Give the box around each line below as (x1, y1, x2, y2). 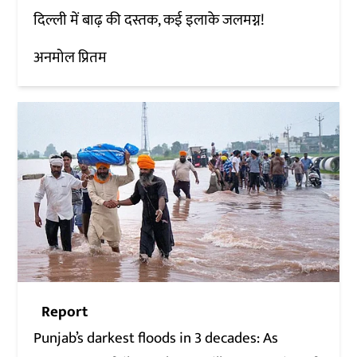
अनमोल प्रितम (33, 45, 108, 70)
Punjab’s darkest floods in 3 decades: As (33, 326, 279, 351)
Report (41, 300, 88, 325)
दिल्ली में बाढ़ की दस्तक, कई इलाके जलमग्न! (33, 7, 265, 33)
